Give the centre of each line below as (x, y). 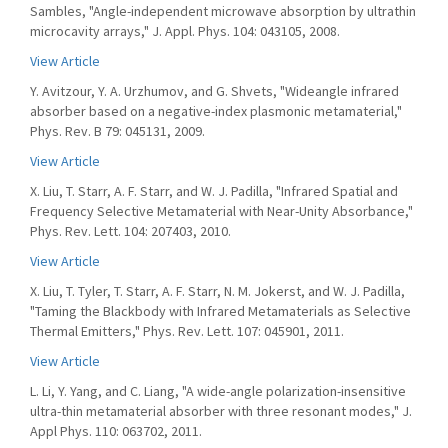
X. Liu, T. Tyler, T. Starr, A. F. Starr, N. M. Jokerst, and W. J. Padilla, (217, 291)
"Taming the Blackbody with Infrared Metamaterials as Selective (220, 311)
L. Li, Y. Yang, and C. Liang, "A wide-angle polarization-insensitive (218, 391)
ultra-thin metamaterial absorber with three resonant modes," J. (221, 411)
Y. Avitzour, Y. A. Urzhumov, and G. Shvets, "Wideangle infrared (214, 91)
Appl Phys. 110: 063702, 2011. (116, 431)
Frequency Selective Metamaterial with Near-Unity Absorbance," (221, 211)
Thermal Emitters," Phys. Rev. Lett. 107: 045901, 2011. (187, 331)
